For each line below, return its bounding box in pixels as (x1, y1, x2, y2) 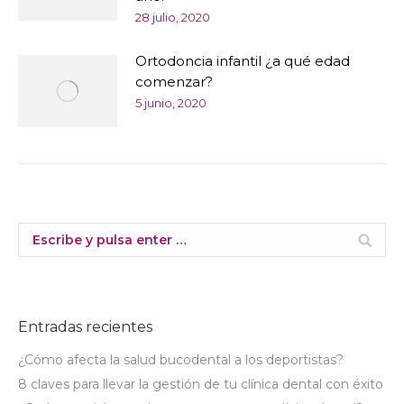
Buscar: (18, 225, 64, 242)
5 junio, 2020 (135, 96, 207, 110)
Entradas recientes (18, 318, 152, 335)
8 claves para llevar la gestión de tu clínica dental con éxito (18, 376, 383, 392)
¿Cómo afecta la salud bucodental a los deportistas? (18, 352, 344, 368)
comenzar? (135, 73, 213, 90)
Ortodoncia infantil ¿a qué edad (135, 52, 350, 69)
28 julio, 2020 (135, 10, 210, 24)
